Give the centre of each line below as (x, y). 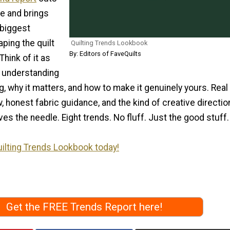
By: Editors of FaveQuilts (105, 53)
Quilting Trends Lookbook (109, 43)
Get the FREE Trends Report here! (84, 207)
